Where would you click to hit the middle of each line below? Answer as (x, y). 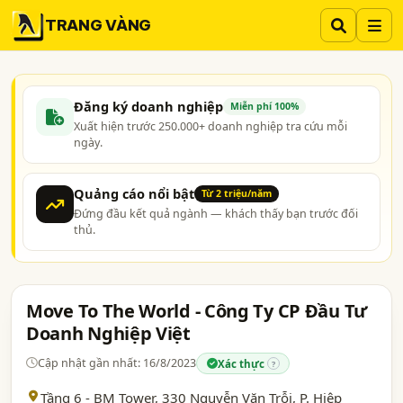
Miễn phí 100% (264, 106)
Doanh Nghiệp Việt (108, 333)
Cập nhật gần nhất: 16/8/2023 (117, 363)
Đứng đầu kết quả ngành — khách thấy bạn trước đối (216, 214)
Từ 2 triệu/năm (237, 193)
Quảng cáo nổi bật (134, 193)
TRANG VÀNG (98, 25)
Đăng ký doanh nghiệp (148, 106)
